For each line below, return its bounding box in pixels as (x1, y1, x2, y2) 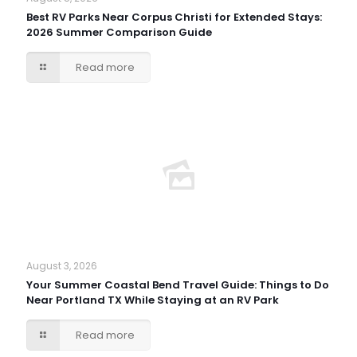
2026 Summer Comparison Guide (26, 25, 212, 40)
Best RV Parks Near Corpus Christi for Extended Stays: (26, 10, 322, 25)
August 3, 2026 (26, 259, 97, 273)
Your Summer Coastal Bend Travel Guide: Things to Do (26, 277, 329, 292)
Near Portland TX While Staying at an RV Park (26, 292, 279, 308)
